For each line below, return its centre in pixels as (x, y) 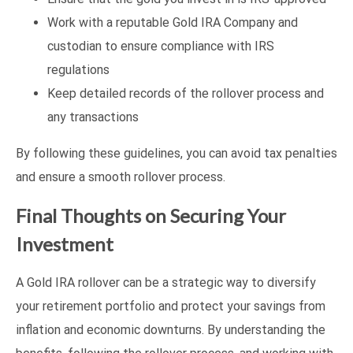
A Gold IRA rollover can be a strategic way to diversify (166, 282)
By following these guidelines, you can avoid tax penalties (176, 153)
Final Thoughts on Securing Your (151, 215)
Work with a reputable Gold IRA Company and (173, 22)
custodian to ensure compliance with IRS (161, 46)
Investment (65, 243)
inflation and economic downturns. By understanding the (171, 329)
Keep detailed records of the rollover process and (186, 93)
